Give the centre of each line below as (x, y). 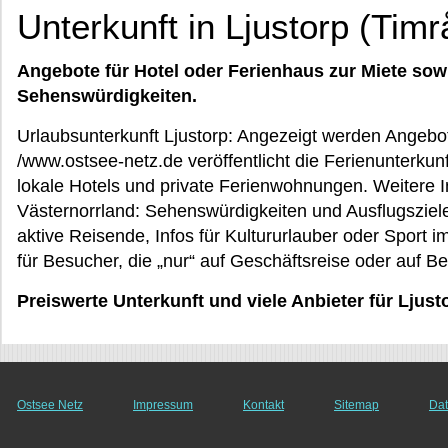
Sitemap (356, 405)
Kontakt (263, 405)
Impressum (163, 405)
